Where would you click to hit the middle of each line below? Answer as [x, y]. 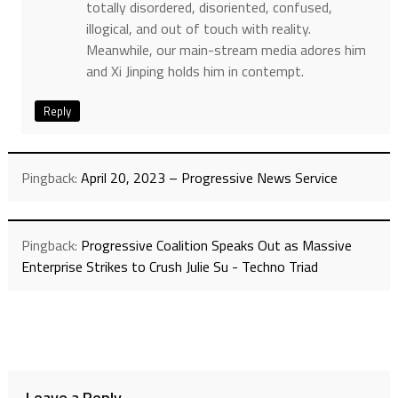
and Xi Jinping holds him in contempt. [195, 71]
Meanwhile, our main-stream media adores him [226, 49]
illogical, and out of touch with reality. [198, 28]
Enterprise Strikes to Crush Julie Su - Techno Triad [169, 266]
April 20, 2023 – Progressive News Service [209, 177]
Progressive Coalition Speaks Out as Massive [216, 245]
